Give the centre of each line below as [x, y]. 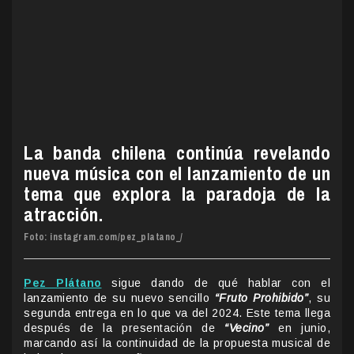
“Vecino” [247, 328]
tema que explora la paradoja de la [177, 193]
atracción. [63, 214]
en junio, [300, 328]
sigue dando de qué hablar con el [216, 282]
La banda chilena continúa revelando [177, 152]
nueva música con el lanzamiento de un [177, 173]
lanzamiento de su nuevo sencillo [119, 298]
